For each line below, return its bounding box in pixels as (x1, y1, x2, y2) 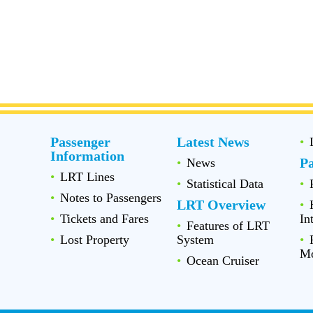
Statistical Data (187, 176, 264, 191)
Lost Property (60, 232, 129, 247)
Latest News (177, 133, 250, 150)
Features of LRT (187, 218, 270, 233)
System (177, 232, 214, 247)
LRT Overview (177, 196, 266, 212)
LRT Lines (60, 169, 115, 184)
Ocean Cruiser (187, 253, 260, 268)
